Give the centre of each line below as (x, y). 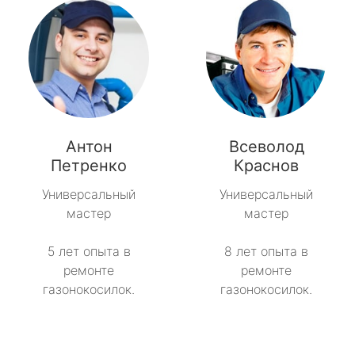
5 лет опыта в (89, 252)
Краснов (266, 166)
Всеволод (266, 147)
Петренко (89, 166)
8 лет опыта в (266, 252)
